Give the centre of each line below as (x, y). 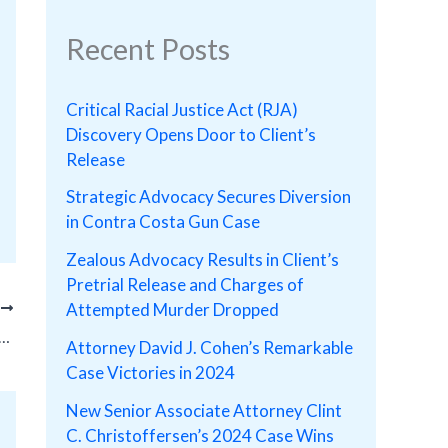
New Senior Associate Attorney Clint (204, 410)
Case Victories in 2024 (150, 372)
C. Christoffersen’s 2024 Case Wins (200, 435)
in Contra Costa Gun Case (163, 222)
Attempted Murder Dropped (172, 310)
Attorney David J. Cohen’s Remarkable (209, 347)
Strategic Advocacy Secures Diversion (208, 197)
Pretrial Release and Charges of (185, 285)
